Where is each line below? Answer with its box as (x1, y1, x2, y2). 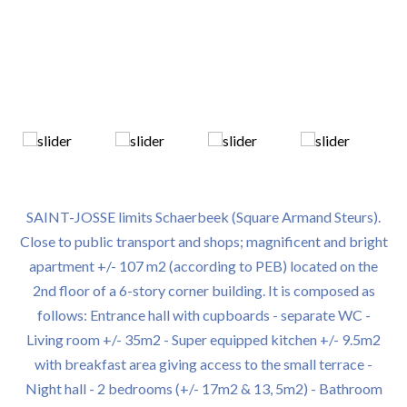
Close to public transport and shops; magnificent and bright (19, 233, 388, 250)
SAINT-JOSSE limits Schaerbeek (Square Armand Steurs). (26, 208, 381, 225)
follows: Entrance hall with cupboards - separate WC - (36, 306, 371, 323)
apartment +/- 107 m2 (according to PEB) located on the (29, 257, 378, 274)
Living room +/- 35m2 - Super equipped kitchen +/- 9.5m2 (26, 331, 381, 348)
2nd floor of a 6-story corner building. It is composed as (32, 282, 375, 299)
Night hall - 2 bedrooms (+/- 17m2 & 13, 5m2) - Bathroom (25, 380, 382, 397)
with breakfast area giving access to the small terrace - (35, 355, 372, 372)
